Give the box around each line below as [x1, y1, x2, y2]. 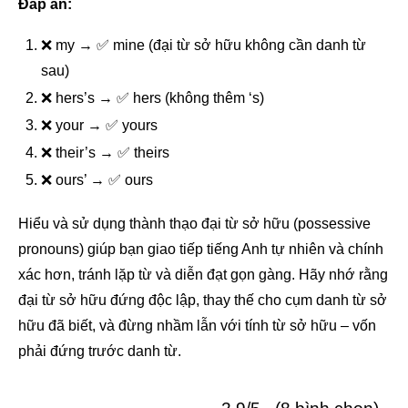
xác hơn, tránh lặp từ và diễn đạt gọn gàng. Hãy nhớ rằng [18, 266, 388, 282]
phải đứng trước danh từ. [18, 342, 181, 359]
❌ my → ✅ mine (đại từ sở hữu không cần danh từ [41, 36, 366, 53]
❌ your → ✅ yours [41, 117, 158, 133]
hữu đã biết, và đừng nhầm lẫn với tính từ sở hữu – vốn [18, 317, 376, 333]
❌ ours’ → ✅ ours [41, 171, 153, 188]
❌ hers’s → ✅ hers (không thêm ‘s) [41, 89, 264, 106]
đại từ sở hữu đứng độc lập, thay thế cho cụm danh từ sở [18, 291, 387, 308]
